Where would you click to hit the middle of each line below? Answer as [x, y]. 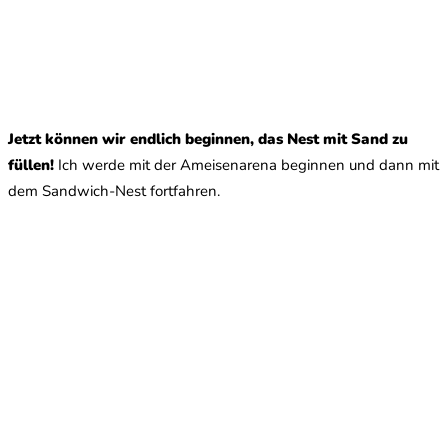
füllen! [31, 164]
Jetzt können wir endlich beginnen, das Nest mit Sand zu [208, 138]
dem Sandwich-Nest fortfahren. [114, 190]
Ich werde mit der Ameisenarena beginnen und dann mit [246, 164]
